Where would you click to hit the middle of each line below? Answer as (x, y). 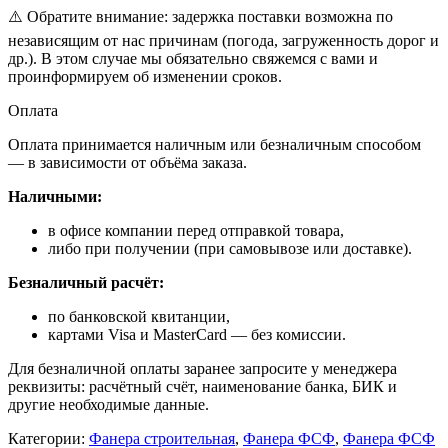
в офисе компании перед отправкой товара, (196, 231)
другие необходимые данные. (108, 405)
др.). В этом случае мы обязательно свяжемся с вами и (193, 59)
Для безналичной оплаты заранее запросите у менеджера (202, 369)
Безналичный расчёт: (86, 283)
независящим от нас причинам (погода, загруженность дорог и (223, 41)
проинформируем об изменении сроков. (145, 77)
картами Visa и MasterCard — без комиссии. (197, 335)
